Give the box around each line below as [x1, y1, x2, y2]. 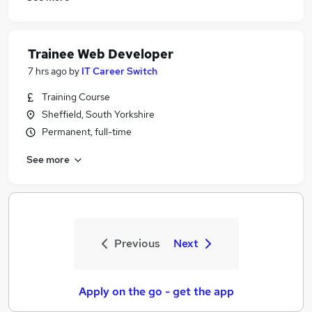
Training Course [42, 91, 110, 103]
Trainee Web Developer [28, 46, 173, 62]
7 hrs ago [28, 65, 67, 77]
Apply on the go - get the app [78, 284, 234, 299]
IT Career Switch [81, 65, 157, 77]
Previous [114, 236, 160, 251]
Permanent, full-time [42, 125, 132, 138]
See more [26, 153, 70, 166]
